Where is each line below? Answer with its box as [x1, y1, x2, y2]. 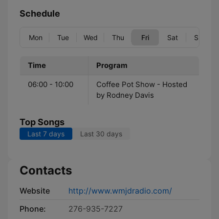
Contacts [20, 163, 72, 177]
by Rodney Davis [96, 90, 154, 100]
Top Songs [20, 117, 65, 127]
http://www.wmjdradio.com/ [68, 186, 172, 196]
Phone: [20, 204, 46, 214]
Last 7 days [27, 130, 65, 138]
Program [96, 61, 128, 70]
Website [20, 186, 50, 196]
